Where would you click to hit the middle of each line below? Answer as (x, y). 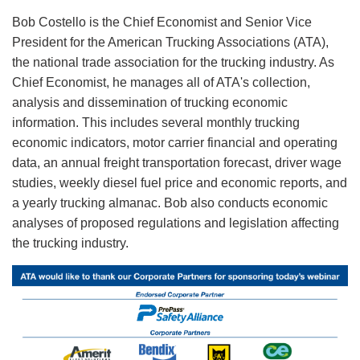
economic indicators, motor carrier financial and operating (175, 143)
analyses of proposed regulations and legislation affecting (176, 223)
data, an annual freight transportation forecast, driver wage (177, 163)
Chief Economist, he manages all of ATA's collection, (161, 82)
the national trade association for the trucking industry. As (173, 62)
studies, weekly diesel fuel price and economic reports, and (180, 183)
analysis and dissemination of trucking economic (150, 102)
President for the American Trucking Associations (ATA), (170, 42)
